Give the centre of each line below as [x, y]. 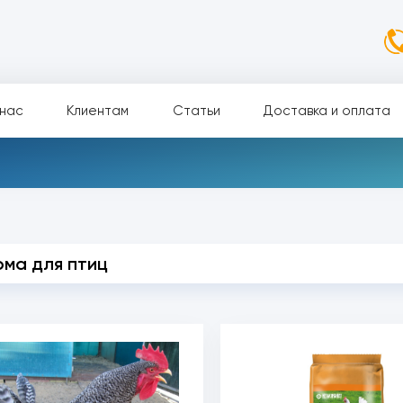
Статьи [196, 111]
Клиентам [98, 111]
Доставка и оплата [327, 111]
